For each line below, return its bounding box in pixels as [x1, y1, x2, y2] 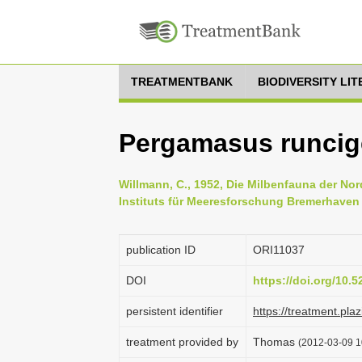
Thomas [253, 335, 298, 348]
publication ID [126, 243, 196, 256]
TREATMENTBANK [131, 75, 233, 88]
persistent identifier [126, 305, 223, 318]
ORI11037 [253, 243, 305, 256]
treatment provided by [126, 335, 238, 348]
